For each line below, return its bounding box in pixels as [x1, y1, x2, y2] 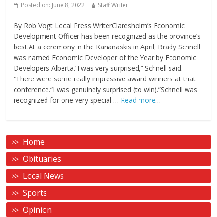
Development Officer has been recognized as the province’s [14, 31, 201, 41]
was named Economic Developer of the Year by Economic [14, 52, 197, 62]
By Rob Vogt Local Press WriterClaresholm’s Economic [14, 20, 185, 30]
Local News [23, 170, 64, 181]
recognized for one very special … [14, 95, 121, 105]
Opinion [23, 204, 52, 215]
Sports [23, 187, 47, 198]
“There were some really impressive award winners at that [14, 74, 196, 83]
